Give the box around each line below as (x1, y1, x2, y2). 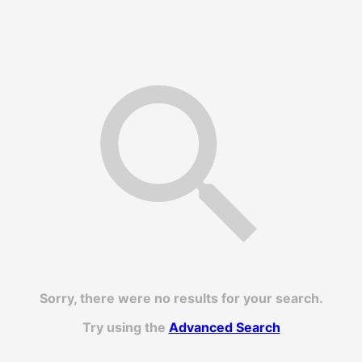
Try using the (82, 318, 169, 335)
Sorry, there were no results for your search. (39, 289, 323, 306)
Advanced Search (168, 318, 280, 335)
